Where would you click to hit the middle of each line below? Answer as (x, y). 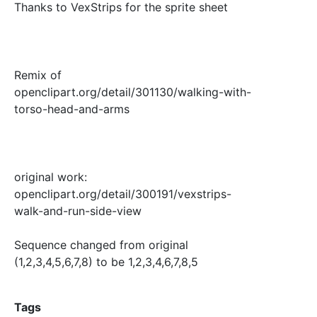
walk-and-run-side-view (78, 211)
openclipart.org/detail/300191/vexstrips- (123, 194)
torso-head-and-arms (72, 109)
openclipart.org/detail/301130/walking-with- (133, 92)
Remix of (38, 75)
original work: (51, 177)
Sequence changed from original (101, 244)
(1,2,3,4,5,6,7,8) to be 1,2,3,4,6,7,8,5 (106, 261)
